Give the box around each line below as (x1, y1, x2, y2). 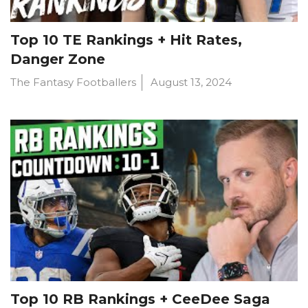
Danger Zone (10, 51, 105, 68)
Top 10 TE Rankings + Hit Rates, (10, 32, 242, 49)
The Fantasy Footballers (10, 76, 136, 89)
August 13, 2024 (151, 76, 232, 89)
